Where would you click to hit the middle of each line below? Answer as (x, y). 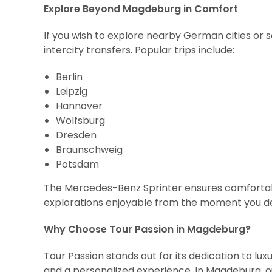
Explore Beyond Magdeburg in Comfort (141, 9)
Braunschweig (89, 150)
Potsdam (77, 164)
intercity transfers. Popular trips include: (139, 50)
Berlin (69, 77)
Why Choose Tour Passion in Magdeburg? (147, 229)
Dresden (76, 135)
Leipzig (72, 91)
